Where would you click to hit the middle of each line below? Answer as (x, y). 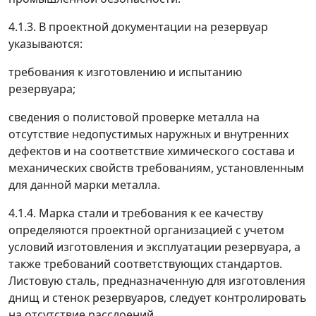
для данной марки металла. (84, 185)
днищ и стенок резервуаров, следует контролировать (158, 298)
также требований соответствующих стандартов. (145, 264)
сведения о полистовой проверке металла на (134, 117)
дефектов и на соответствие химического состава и (152, 151)
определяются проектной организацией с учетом (146, 230)
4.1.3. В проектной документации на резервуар (138, 27)
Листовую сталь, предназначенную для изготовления (157, 281)
